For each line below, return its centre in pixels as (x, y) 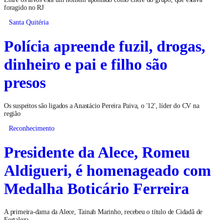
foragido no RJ (24, 7)
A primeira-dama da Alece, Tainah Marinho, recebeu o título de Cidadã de (103, 211)
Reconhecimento (32, 128)
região (12, 113)
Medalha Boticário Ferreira (96, 187)
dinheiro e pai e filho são (86, 64)
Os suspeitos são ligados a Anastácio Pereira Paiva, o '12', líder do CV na (102, 105)
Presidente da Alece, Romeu (97, 151)
